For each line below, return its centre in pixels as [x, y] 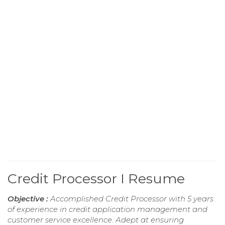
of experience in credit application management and [107, 209]
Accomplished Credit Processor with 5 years [132, 198]
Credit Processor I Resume [96, 178]
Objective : [29, 198]
